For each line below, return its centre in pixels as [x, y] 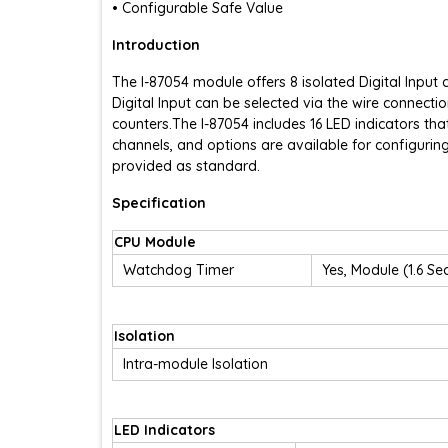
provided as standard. [186, 165]
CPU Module [155, 241]
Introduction [156, 44]
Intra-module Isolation [195, 363]
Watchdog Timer [178, 269]
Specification [159, 202]
